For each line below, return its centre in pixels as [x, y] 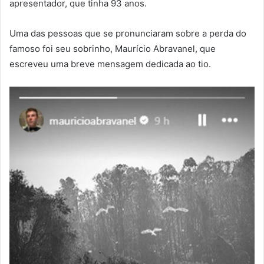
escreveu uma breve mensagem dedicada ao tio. [110, 64]
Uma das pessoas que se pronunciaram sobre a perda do [128, 33]
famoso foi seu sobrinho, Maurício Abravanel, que [113, 48]
